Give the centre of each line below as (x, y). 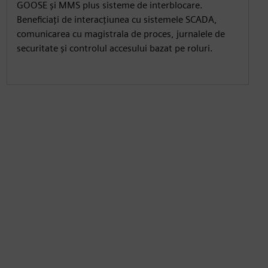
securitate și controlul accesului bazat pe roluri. (115, 48)
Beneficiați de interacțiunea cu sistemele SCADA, (117, 19)
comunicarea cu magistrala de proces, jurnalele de (121, 33)
